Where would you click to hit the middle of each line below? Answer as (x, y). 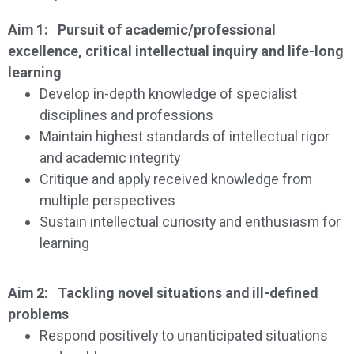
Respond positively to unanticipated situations (184, 335)
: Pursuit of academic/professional (160, 29)
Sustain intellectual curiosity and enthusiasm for (190, 221)
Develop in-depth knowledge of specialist (168, 93)
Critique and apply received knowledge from (176, 179)
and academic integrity (110, 157)
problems (38, 314)
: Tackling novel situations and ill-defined (181, 292)
